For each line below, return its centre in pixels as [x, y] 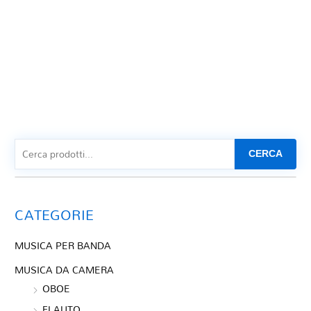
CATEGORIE [54, 215]
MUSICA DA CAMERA [65, 269]
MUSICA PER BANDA [63, 246]
